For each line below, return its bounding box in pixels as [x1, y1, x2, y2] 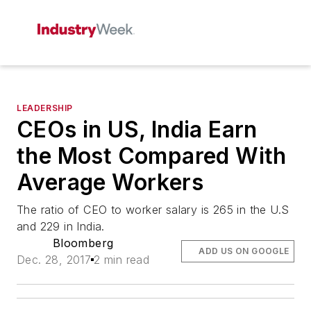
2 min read [94, 253, 150, 267]
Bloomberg [52, 236, 114, 250]
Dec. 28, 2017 [17, 253, 92, 267]
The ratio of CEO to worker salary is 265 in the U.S [17, 203, 289, 217]
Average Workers [17, 169, 203, 196]
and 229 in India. [17, 219, 105, 233]
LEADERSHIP [17, 103, 73, 113]
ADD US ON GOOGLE [199, 246, 289, 256]
